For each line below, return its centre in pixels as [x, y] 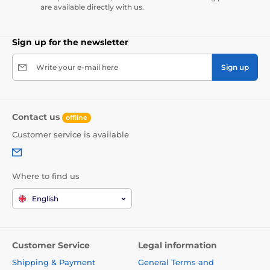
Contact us [37, 117]
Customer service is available [71, 134]
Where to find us [46, 176]
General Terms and [176, 262]
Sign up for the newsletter [70, 42]
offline [77, 117]
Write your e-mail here [77, 67]
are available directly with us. [92, 7]
